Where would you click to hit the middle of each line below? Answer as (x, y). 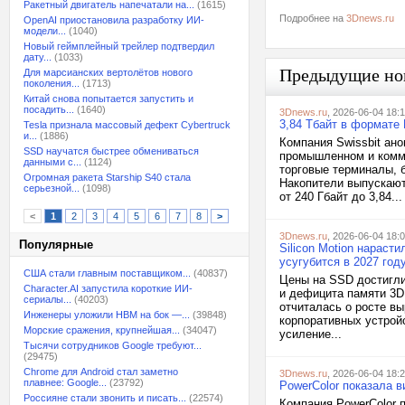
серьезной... (52, 188)
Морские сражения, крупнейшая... (102, 330)
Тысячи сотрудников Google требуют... (113, 345)
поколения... (52, 83)
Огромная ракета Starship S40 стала (107, 177)
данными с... (52, 162)
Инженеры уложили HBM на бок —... (107, 315)
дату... (38, 57)
